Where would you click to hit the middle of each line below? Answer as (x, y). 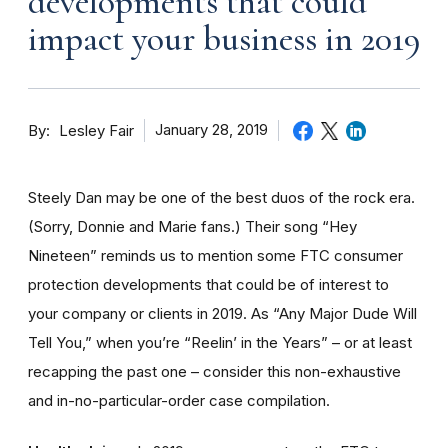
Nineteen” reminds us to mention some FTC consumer (215, 255)
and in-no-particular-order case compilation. (179, 400)
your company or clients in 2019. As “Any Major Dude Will (222, 313)
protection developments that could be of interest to (208, 284)
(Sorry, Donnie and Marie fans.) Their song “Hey (192, 226)
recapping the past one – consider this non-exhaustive (214, 371)
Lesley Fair (96, 130)
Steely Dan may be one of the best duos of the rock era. (221, 197)
